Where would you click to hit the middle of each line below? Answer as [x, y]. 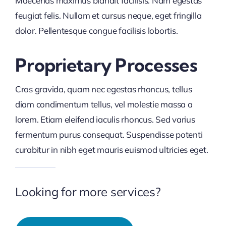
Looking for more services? [88, 192]
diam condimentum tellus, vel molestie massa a [104, 104]
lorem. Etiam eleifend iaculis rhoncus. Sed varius [105, 120]
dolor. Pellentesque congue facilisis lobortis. [96, 31]
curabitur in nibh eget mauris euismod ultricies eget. [111, 150]
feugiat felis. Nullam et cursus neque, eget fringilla [108, 16]
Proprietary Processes [106, 65]
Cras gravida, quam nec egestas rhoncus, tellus [103, 89]
